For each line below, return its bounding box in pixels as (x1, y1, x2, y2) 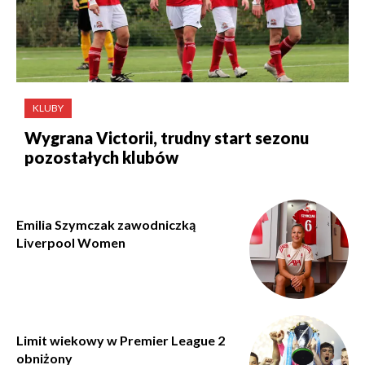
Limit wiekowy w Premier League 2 (16, 332, 225, 349)
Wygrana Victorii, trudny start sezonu (24, 128, 309, 147)
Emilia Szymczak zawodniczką (16, 217, 196, 232)
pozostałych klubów (24, 147, 178, 167)
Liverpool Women (16, 235, 125, 250)
